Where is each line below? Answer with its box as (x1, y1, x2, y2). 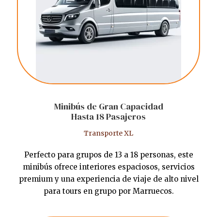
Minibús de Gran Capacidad (54, 100, 163, 113)
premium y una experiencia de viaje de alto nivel (18, 174, 199, 184)
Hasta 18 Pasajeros (71, 110, 146, 123)
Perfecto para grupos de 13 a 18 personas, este (24, 150, 193, 160)
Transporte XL (84, 129, 133, 138)
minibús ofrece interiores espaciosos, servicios (22, 162, 195, 172)
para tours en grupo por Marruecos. (43, 186, 174, 196)
